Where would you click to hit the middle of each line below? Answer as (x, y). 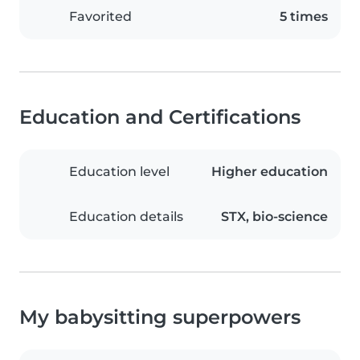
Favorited (100, 17)
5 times (304, 17)
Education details (126, 217)
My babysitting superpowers (160, 317)
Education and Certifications (160, 117)
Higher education (270, 172)
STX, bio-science (274, 217)
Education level (119, 172)
